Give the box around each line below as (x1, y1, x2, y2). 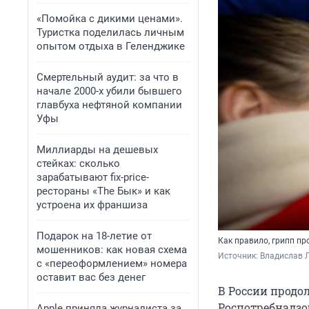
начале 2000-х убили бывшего (37, 85, 182, 97)
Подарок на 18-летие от (37, 230, 152, 242)
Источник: (218, 251, 260, 261)
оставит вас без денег (37, 271, 146, 283)
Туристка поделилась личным (37, 26, 184, 39)
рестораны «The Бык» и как (37, 185, 170, 197)
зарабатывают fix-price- (37, 171, 149, 183)
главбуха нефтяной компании (37, 99, 182, 111)
